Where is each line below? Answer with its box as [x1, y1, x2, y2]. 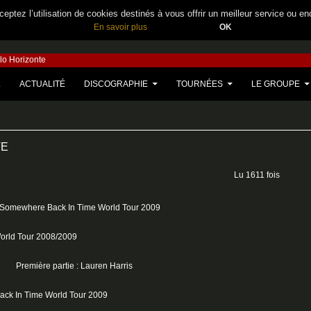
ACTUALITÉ [19, 78, 65, 89]
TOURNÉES [176, 78, 223, 89]
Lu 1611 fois [234, 169, 280, 180]
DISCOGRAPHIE [84, 78, 148, 89]
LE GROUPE [251, 78, 300, 89]
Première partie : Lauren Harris [16, 260, 133, 271]
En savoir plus [93, 22, 147, 32]
